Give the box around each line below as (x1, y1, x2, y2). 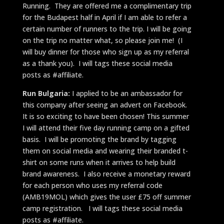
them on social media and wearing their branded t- (22, 145, 188, 155)
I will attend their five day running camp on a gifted (22, 122, 189, 132)
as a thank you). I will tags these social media (22, 58, 172, 68)
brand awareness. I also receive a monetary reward (22, 168, 190, 178)
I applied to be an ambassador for (69, 88, 182, 98)
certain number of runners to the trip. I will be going (22, 23, 191, 33)
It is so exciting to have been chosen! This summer (22, 111, 189, 121)
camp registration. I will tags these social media (22, 203, 182, 213)
